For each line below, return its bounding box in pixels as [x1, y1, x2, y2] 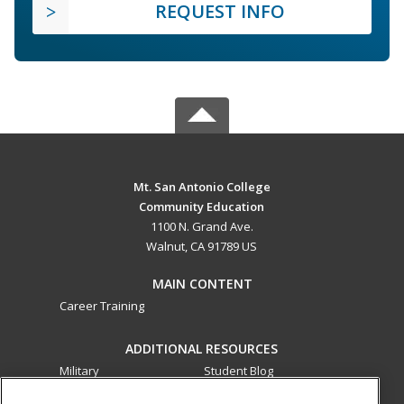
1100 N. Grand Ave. [150, 217, 253, 234]
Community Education [139, 197, 265, 215]
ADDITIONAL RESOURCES [125, 339, 279, 357]
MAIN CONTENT [151, 274, 252, 292]
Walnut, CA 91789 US [146, 237, 258, 254]
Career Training [60, 297, 144, 314]
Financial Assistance [60, 381, 170, 399]
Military [60, 362, 99, 379]
